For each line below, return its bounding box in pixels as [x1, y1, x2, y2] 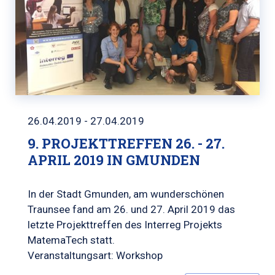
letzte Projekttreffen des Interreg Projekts [28, 219, 222, 231]
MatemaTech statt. [28, 234, 115, 247]
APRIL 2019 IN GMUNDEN [28, 151, 200, 169]
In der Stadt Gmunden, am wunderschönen [28, 188, 224, 201]
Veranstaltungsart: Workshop [28, 249, 163, 262]
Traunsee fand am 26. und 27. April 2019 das [28, 203, 235, 216]
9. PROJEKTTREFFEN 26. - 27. [28, 134, 225, 153]
